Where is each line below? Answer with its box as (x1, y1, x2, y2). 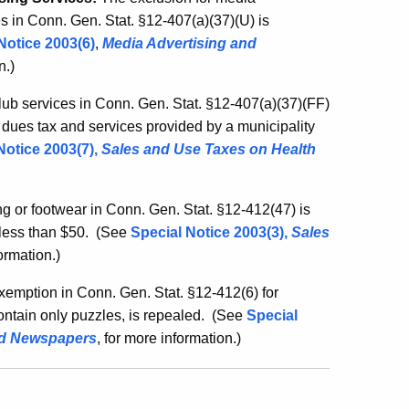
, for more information (97, 330, 233, 346)
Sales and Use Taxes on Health (101, 142, 316, 157)
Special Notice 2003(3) (131, 225, 284, 240)
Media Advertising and (102, 36, 257, 51)
